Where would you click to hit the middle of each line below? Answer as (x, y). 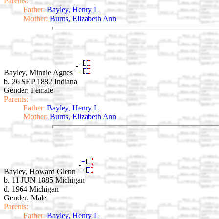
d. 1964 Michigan (31, 189)
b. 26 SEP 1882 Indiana (41, 82)
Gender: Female (29, 90)
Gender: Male (25, 197)
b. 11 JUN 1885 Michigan (44, 180)
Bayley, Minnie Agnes (39, 73)
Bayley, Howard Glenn (41, 171)
